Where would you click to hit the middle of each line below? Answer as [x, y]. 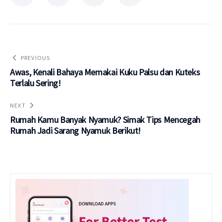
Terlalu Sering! [35, 83]
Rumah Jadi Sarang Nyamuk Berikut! [76, 130]
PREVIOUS [35, 57]
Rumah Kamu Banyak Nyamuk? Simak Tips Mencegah [105, 119]
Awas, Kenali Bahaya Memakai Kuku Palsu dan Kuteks [105, 72]
